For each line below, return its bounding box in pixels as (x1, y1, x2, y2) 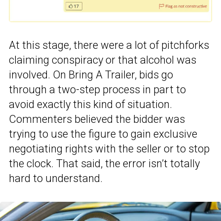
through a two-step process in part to (9, 83, 186, 96)
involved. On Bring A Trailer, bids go (9, 68, 173, 81)
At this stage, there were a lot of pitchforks (9, 38, 209, 51)
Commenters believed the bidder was (9, 112, 185, 125)
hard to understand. (9, 172, 103, 184)
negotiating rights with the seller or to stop (9, 142, 210, 155)
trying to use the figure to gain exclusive (9, 127, 197, 140)
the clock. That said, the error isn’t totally (9, 157, 200, 170)
